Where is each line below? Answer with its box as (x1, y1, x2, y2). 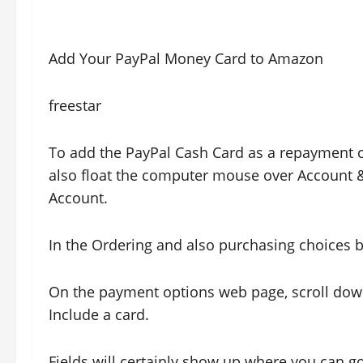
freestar (49, 96, 101, 115)
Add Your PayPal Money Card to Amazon (49, 49, 323, 68)
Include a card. (49, 305, 149, 324)
